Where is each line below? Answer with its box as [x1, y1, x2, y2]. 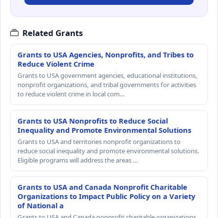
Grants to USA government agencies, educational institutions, [18, 71, 198, 80]
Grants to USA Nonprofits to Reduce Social [18, 116, 168, 126]
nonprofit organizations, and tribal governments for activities [18, 80, 196, 90]
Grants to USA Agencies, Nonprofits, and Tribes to [18, 50, 194, 60]
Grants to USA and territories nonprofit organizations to [18, 137, 181, 146]
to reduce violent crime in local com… [18, 90, 125, 99]
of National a [18, 200, 64, 211]
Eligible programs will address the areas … [18, 156, 138, 165]
